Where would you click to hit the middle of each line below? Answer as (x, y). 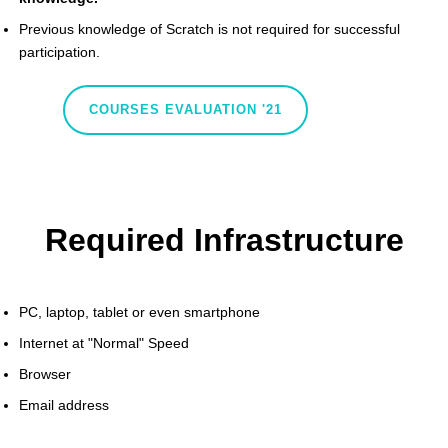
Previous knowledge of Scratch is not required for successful (209, 28)
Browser (45, 373)
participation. (59, 51)
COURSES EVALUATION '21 (186, 109)
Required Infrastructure (224, 239)
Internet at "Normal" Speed (104, 342)
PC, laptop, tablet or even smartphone (139, 311)
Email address (64, 404)
